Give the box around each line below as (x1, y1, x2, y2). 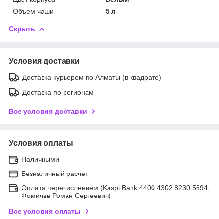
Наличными (22, 155, 59, 163)
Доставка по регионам (22, 88, 94, 96)
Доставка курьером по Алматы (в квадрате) (22, 73, 161, 81)
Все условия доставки (9, 107, 87, 115)
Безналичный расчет (22, 169, 88, 177)
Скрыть (9, 24, 35, 33)
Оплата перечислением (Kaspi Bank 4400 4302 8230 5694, (22, 183, 210, 192)
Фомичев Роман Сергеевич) (22, 191, 111, 199)
